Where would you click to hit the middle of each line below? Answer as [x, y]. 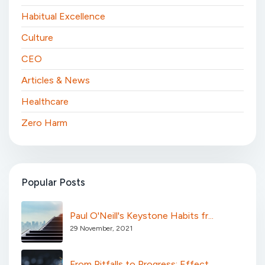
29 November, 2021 [101, 229]
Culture [37, 38]
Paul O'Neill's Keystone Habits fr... [142, 216]
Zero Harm [44, 123]
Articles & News [56, 80]
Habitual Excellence [63, 16]
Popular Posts [53, 182]
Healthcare [45, 101]
